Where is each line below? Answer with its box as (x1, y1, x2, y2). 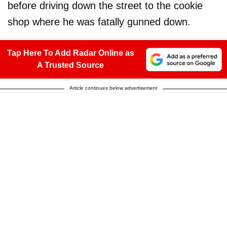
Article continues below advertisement (69, 85, 158, 91)
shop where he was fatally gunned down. (8, 16, 191, 28)
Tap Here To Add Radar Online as (7, 49, 134, 58)
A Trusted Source (37, 61, 104, 70)
